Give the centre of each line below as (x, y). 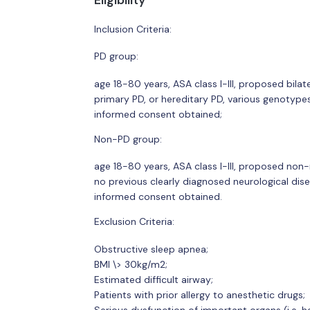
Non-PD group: (128, 139)
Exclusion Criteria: (134, 221)
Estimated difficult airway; (153, 279)
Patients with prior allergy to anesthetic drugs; (199, 294)
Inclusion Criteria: (133, 29)
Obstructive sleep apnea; (151, 249)
